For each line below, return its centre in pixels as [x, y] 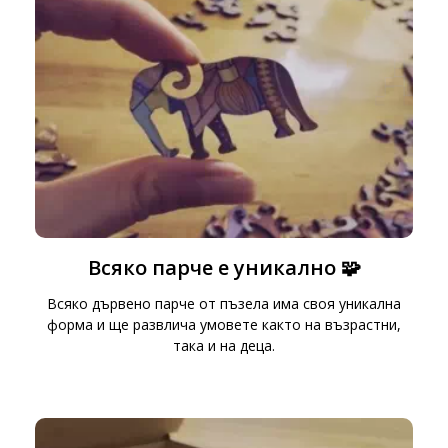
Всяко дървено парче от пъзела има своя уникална [224, 303]
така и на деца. [224, 345]
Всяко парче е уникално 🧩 [224, 267]
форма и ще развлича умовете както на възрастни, [224, 324]
